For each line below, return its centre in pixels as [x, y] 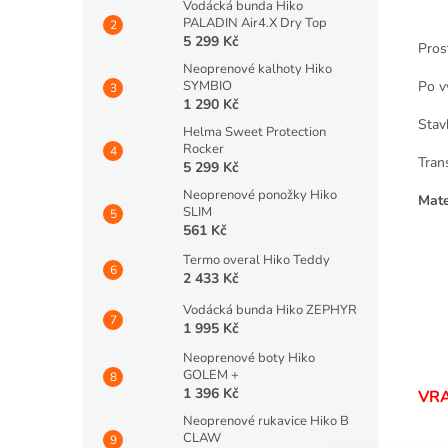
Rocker [203, 149]
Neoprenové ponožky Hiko [260, 195]
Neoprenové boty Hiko [249, 358]
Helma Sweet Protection [254, 132]
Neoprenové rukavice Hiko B [266, 421]
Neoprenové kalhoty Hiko [257, 69]
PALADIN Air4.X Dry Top [255, 23]
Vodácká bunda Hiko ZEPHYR [270, 310]
